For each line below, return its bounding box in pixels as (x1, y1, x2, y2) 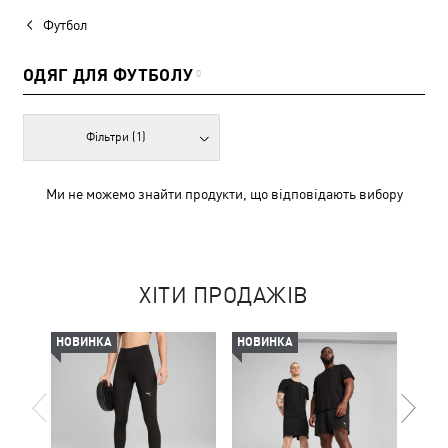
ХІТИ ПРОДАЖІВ (139, 283, 309, 308)
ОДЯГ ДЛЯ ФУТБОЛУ (23, 65, 194, 85)
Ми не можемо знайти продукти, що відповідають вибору (45, 186, 403, 202)
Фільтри (86, 130, 133, 144)
